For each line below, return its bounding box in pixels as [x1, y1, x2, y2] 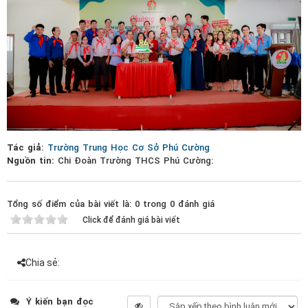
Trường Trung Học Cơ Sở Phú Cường [47, 142, 210, 153]
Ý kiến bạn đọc [23, 296, 93, 307]
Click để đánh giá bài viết [82, 214, 180, 225]
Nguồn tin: [7, 155, 58, 166]
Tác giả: [7, 142, 47, 153]
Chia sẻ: [25, 256, 60, 268]
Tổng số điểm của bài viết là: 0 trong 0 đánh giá [7, 198, 214, 209]
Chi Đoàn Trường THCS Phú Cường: [58, 155, 213, 166]
